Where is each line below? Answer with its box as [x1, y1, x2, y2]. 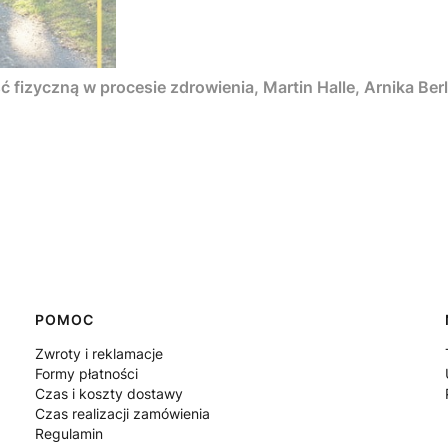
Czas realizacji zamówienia [34, 405, 210, 423]
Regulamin [34, 425, 103, 443]
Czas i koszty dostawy [34, 385, 183, 403]
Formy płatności [34, 365, 138, 383]
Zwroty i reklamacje [34, 345, 163, 363]
